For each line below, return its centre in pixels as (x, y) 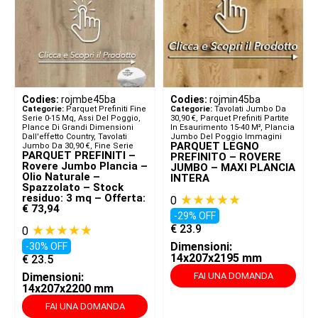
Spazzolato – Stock (73, 188)
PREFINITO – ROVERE (226, 157)
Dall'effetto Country (58, 137)
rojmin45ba (235, 100)
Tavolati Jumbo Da (250, 109)
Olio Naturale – (61, 177)
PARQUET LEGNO (215, 147)
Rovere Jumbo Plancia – (85, 166)
